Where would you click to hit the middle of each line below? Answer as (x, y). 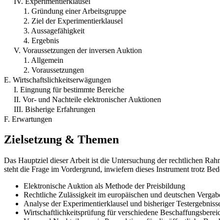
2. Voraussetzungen (54, 70)
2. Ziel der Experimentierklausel (73, 21)
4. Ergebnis (41, 40)
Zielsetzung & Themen (61, 140)
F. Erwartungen (28, 119)
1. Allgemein (43, 60)
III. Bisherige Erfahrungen (55, 109)
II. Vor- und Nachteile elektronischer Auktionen (87, 99)
